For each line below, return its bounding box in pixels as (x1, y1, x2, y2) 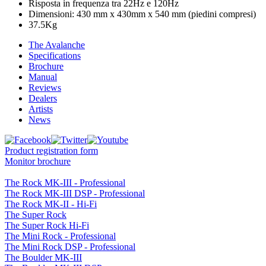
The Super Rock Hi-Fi (5, 220, 89, 230)
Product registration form (5, 145, 98, 156)
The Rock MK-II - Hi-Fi (5, 198, 97, 209)
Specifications (28, 50, 81, 61)
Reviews (28, 82, 61, 93)
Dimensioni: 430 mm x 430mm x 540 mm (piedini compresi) (28, 8, 256, 19)
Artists (28, 103, 53, 114)
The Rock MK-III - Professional (5, 177, 125, 188)
